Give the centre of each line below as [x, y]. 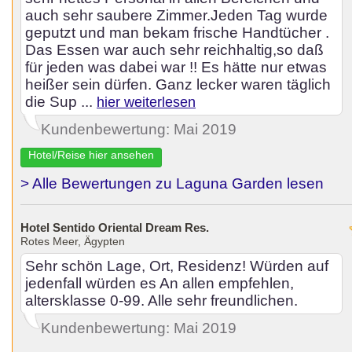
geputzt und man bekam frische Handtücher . [177, 33]
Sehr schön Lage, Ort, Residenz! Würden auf [177, 266]
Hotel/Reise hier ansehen [91, 155]
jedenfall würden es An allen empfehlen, [159, 283]
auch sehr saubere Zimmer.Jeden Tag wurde [176, 15]
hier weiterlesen [146, 102]
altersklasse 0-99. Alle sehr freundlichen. [161, 301]
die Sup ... [61, 102]
